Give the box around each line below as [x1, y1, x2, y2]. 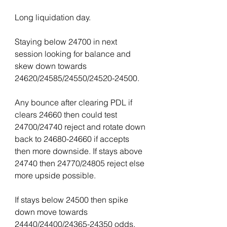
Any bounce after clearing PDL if [15, 97, 134, 107]
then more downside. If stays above [15, 146, 144, 156]
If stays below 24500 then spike [15, 195, 130, 205]
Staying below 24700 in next [15, 36, 119, 47]
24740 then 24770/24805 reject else [15, 158, 146, 168]
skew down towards [15, 61, 89, 71]
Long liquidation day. [15, 12, 91, 22]
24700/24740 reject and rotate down [15, 122, 147, 132]
